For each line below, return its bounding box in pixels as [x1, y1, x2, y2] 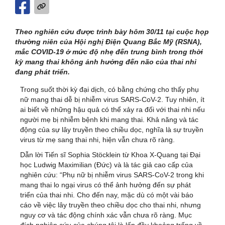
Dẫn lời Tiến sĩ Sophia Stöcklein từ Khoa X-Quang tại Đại [20, 150, 200, 159]
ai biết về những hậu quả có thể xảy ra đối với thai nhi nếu [20, 105, 205, 114]
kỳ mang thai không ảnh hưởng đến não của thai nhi [15, 57, 196, 66]
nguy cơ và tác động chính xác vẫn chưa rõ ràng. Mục [20, 210, 192, 219]
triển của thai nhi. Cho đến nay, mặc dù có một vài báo [20, 190, 193, 199]
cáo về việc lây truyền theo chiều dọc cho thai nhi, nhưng [20, 200, 201, 209]
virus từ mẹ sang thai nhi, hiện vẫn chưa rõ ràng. [20, 135, 175, 144]
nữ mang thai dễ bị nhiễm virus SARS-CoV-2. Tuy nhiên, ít [20, 95, 204, 103]
